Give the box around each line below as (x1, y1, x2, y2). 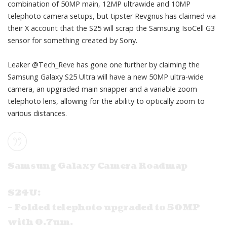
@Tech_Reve (32, 59, 74, 69)
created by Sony (82, 35, 136, 45)
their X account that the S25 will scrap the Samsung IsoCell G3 (8, 23, 215, 33)
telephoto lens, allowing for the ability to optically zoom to (8, 96, 205, 106)
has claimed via (163, 11, 216, 21)
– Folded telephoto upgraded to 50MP (8, 201, 200, 214)
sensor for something (8, 35, 82, 45)
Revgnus (135, 11, 163, 21)
